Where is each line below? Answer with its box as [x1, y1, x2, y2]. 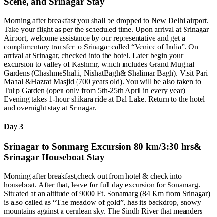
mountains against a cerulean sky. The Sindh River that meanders [4, 206, 202, 215]
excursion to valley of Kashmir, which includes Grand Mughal [4, 60, 194, 68]
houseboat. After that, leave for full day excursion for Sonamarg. [4, 180, 200, 189]
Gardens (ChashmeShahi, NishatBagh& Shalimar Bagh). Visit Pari [4, 68, 208, 77]
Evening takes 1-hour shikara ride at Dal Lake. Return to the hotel [4, 94, 205, 103]
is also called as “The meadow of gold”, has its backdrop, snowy [4, 198, 201, 206]
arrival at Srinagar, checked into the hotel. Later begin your [4, 51, 183, 60]
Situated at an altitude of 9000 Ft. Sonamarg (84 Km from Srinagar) [4, 189, 210, 198]
